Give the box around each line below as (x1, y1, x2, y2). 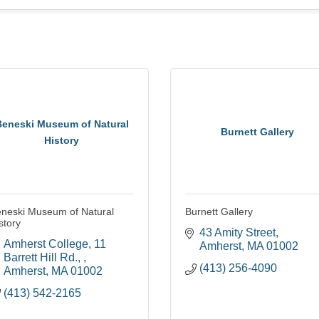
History (44, 134, 79, 146)
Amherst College (4, 238, 88, 251)
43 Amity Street (199, 226, 276, 239)
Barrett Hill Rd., (4, 251, 83, 264)
